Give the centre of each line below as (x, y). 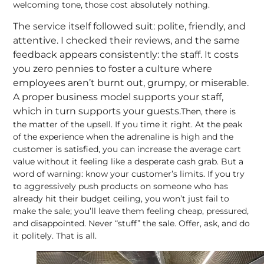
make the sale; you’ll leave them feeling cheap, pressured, (131, 211)
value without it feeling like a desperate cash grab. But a (128, 162)
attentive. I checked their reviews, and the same (127, 41)
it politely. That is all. (55, 236)
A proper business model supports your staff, (118, 97)
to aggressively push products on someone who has (121, 187)
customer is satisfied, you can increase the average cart (127, 149)
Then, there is (209, 112)
